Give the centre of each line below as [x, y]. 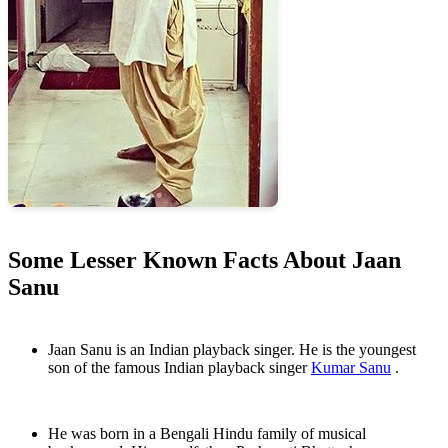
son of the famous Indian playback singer [179, 368]
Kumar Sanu [351, 368]
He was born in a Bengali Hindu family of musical [207, 434]
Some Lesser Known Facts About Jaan [204, 260]
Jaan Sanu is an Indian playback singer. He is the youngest [232, 350]
